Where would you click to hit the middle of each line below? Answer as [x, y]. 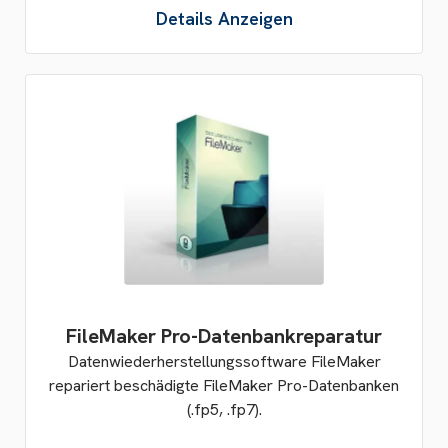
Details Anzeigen [224, 18]
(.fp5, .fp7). [224, 409]
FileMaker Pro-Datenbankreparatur [224, 336]
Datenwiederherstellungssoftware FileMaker [224, 361]
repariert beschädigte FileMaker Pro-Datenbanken [224, 385]
